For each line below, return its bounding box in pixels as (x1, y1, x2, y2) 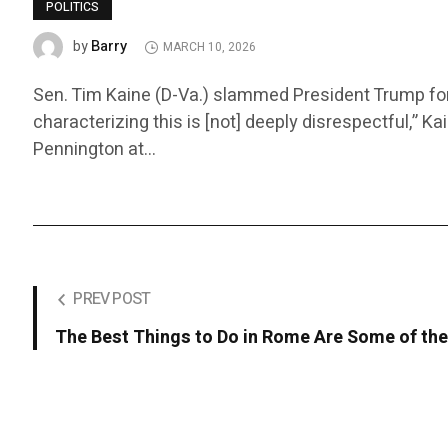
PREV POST (73, 287, 151, 312)
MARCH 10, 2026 (163, 38, 257, 57)
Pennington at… (33, 136, 157, 164)
